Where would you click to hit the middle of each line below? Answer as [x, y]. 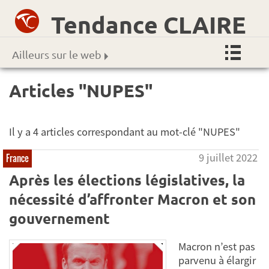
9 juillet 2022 [228, 158]
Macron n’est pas [217, 247]
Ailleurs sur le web [57, 55]
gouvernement [59, 218]
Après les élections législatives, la [127, 180]
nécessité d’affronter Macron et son [132, 199]
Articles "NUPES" [81, 90]
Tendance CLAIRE [149, 24]
